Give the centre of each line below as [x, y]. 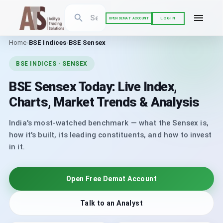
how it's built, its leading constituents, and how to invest [110, 135]
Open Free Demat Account [111, 179]
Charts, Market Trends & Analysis [104, 102]
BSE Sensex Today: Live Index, [93, 87]
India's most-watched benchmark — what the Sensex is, [109, 123]
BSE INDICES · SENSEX [52, 64]
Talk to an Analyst [111, 203]
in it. [17, 147]
